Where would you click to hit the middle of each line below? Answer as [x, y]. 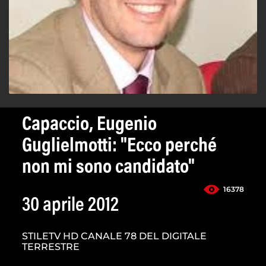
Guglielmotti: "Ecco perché [119, 147]
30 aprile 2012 [70, 206]
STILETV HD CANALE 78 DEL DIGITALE [114, 236]
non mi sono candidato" [108, 168]
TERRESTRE [51, 247]
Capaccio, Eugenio [89, 126]
